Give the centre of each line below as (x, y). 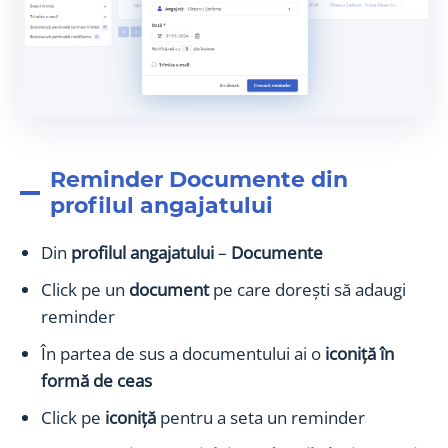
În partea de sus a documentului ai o (183, 354)
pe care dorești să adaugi (309, 290)
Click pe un (85, 290)
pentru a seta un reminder (262, 418)
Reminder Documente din (199, 180)
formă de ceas (96, 381)
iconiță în (359, 354)
